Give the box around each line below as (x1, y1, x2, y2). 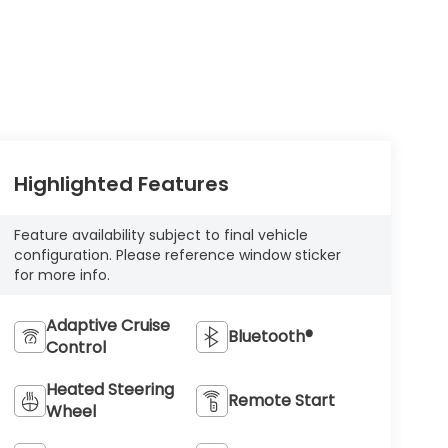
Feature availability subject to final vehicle (13, 225, 308, 245)
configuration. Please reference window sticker (13, 245, 341, 265)
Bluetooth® (228, 324, 314, 348)
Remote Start (228, 388, 336, 412)
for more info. (13, 265, 110, 285)
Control (45, 335, 106, 359)
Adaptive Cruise (45, 313, 170, 337)
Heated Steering (45, 377, 174, 401)
